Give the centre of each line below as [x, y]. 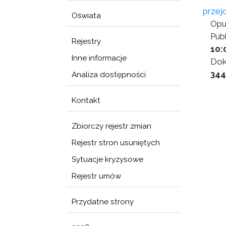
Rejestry [86, 41]
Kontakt [86, 100]
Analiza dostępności [109, 75]
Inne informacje [99, 58]
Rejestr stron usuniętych [116, 143]
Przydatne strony [103, 202]
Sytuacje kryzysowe [107, 159]
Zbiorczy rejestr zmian [111, 126]
